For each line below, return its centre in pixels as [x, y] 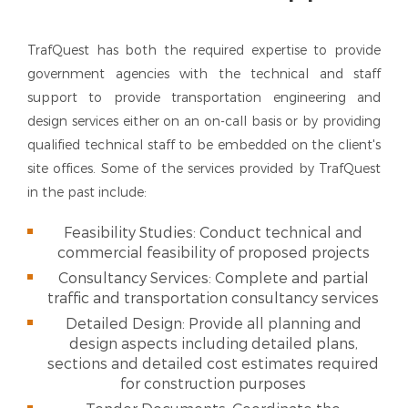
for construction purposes [213, 384]
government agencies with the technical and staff [204, 74]
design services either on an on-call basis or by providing [204, 122]
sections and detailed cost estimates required [213, 364]
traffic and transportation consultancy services [213, 298]
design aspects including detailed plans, [213, 344]
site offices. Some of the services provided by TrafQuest [204, 169]
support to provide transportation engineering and [204, 98]
